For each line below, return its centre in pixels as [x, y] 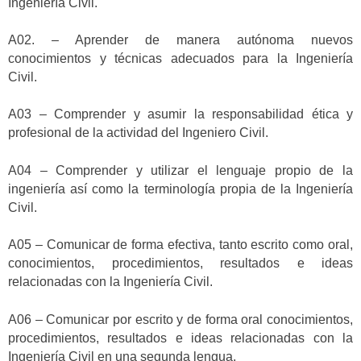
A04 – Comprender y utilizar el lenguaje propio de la [180, 170]
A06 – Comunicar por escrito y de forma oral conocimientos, [180, 319]
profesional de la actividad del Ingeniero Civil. [138, 133]
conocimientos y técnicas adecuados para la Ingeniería [180, 58]
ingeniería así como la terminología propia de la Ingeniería [180, 189]
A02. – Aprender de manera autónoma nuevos [180, 39]
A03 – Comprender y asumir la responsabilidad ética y [180, 114]
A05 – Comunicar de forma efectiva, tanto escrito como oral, [180, 245]
